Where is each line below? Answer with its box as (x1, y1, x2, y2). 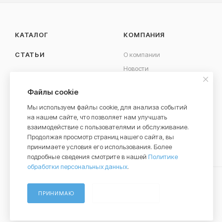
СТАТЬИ (15, 51, 45, 58)
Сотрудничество (123, 92, 172, 100)
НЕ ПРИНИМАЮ (103, 190, 149, 197)
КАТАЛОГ (15, 31, 48, 39)
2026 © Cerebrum (15, 196, 65, 204)
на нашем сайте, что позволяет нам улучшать (27, 113, 167, 121)
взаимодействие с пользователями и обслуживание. (27, 123, 189, 131)
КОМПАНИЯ (123, 31, 165, 39)
